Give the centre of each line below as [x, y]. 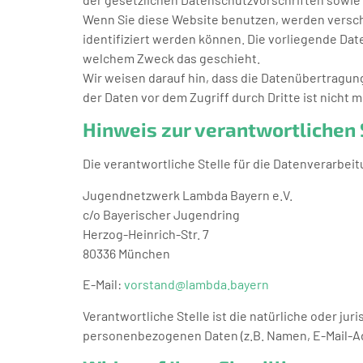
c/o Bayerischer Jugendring [161, 214]
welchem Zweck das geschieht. [171, 58]
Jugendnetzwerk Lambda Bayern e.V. [188, 194]
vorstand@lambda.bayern [196, 284]
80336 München [126, 253]
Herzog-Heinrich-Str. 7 [146, 233]
